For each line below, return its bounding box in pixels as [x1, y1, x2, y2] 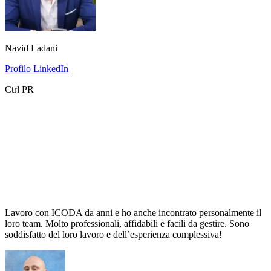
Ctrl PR [5, 83, 34, 94]
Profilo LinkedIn [5, 63, 68, 74]
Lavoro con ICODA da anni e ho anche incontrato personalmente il [5, 207, 261, 218]
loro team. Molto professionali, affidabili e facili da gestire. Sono [5, 218, 249, 229]
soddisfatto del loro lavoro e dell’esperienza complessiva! [5, 229, 222, 240]
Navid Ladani [5, 42, 57, 53]
